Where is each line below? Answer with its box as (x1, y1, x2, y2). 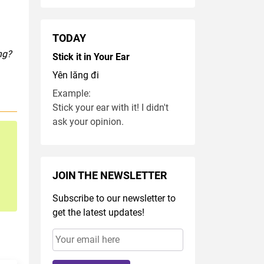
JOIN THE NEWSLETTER (52, 170, 167, 182)
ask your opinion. (52, 116, 124, 128)
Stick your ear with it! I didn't (52, 102, 169, 114)
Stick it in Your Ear (52, 51, 130, 63)
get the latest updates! (52, 207, 144, 219)
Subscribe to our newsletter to (52, 193, 176, 204)
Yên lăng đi (52, 70, 99, 81)
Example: (52, 88, 91, 100)
